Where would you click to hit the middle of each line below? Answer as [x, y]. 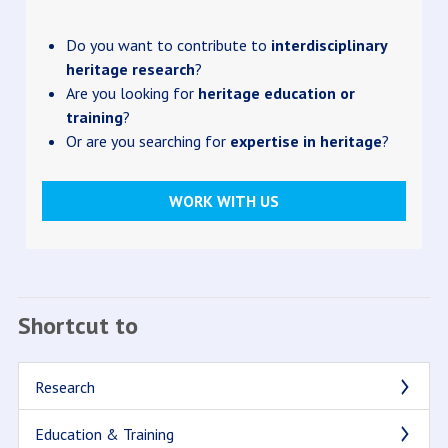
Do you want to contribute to [168, 45]
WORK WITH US [223, 201]
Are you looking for [131, 93]
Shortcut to [77, 325]
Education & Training [104, 434]
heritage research [130, 69]
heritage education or [276, 93]
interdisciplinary [328, 45]
